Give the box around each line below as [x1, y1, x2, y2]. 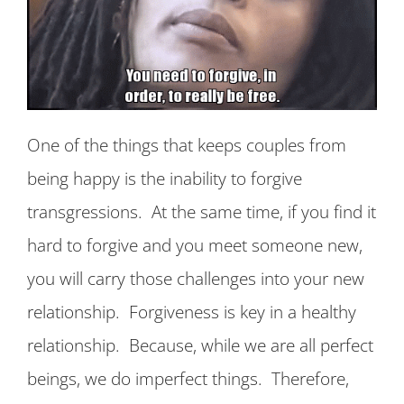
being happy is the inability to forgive [27, 166, 302, 189]
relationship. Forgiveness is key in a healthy [27, 299, 356, 323]
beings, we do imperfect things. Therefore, [27, 366, 349, 390]
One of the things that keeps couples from [27, 133, 346, 156]
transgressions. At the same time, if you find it [27, 199, 376, 223]
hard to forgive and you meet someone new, [27, 233, 363, 256]
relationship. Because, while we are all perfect [27, 333, 373, 356]
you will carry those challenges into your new [27, 266, 364, 289]
